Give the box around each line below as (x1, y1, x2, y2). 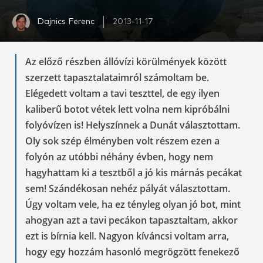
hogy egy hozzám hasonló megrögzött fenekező (25, 245, 240, 258)
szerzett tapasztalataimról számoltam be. (25, 70, 209, 84)
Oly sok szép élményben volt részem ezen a (25, 134, 220, 147)
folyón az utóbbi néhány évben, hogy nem (25, 150, 213, 163)
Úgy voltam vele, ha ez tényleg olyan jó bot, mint (25, 197, 241, 211)
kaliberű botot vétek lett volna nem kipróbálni (25, 102, 230, 116)
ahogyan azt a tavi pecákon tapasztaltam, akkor (25, 213, 238, 227)
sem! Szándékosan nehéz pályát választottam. (25, 181, 230, 195)
